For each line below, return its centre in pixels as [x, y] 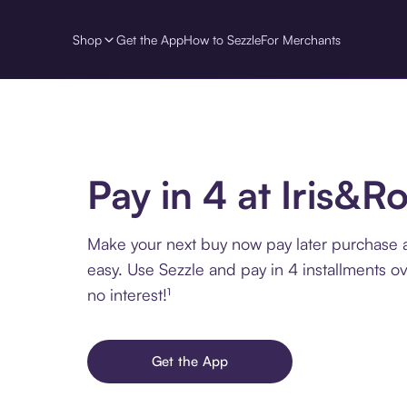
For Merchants [301, 39]
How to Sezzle [222, 39]
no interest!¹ [129, 294]
